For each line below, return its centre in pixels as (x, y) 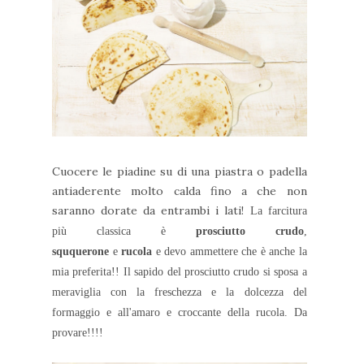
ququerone (82, 252)
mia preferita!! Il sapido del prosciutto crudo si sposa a (180, 272)
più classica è (124, 232)
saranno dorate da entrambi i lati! (151, 211)
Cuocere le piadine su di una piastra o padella (180, 172)
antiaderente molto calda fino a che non (180, 191)
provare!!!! (78, 333)
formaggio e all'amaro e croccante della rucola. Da (180, 313)
